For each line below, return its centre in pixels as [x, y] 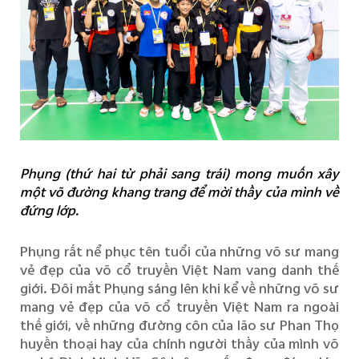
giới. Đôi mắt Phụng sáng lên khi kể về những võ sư [179, 288]
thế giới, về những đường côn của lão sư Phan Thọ [179, 325]
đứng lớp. [49, 210]
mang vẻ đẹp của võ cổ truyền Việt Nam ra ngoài [179, 307]
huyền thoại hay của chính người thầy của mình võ [179, 344]
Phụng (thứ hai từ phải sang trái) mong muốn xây [179, 173]
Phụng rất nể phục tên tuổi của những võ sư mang [179, 252]
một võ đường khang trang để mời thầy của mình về [179, 192]
